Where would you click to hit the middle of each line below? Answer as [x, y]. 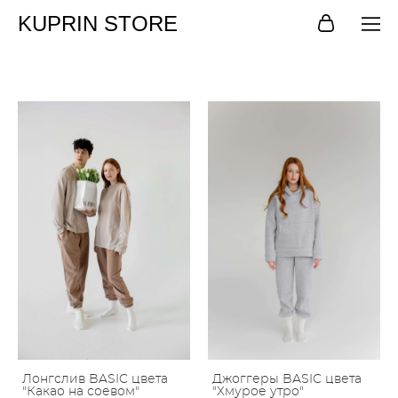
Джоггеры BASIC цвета [287, 379]
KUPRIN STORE [98, 24]
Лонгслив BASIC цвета [95, 379]
